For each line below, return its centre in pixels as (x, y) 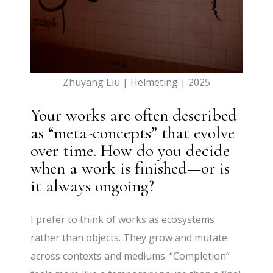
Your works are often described (134, 115)
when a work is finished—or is (130, 168)
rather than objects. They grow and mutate (129, 238)
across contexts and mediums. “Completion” (130, 256)
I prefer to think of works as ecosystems (123, 220)
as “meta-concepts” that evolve (133, 133)
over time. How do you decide (130, 151)
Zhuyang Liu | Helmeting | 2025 (136, 83)
